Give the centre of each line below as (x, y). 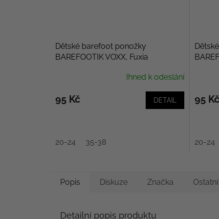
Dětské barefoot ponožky (101, 46)
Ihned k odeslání (155, 77)
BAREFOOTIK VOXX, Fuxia (102, 57)
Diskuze (114, 182)
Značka (160, 182)
